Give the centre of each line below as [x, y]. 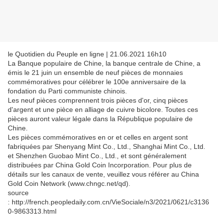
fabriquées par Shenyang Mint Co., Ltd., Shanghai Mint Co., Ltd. [107, 147]
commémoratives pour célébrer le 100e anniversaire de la [97, 82]
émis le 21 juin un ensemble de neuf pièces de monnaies [95, 73]
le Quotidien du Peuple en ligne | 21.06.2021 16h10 [88, 54]
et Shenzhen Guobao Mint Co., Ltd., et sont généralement [97, 156]
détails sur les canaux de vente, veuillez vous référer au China [103, 174]
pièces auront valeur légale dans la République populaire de [100, 119]
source [18, 193]
